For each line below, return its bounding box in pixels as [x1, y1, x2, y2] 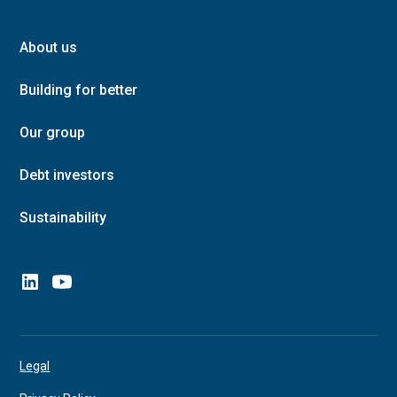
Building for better [19, 82, 138, 98]
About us [19, 39, 78, 56]
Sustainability [19, 209, 107, 226]
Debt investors [19, 167, 115, 183]
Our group [19, 124, 86, 141]
